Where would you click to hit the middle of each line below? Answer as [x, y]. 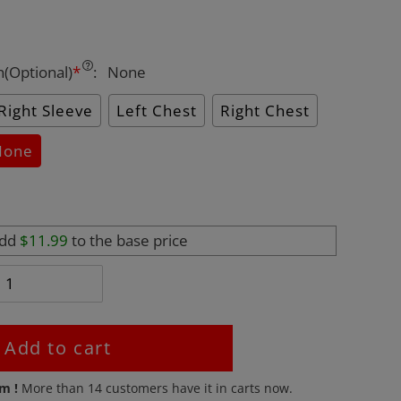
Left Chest [156, 111]
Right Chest [264, 111]
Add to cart [58, 348]
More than [55, 388]
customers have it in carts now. [198, 388]
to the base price [128, 240]
